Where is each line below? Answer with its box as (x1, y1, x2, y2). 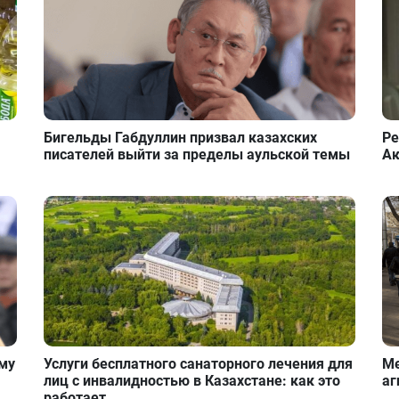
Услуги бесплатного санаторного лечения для (44, 354, 354, 372)
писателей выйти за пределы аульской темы (44, 145, 351, 163)
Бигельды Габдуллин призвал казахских (44, 128, 318, 146)
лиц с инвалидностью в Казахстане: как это (44, 371, 341, 389)
